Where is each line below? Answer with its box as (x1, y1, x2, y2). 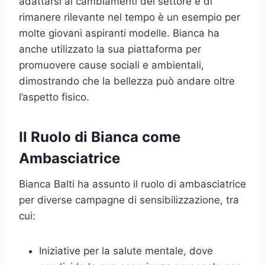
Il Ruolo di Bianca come (19, 128, 180, 146)
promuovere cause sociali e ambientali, (19, 59, 204, 72)
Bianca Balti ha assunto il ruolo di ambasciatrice (19, 178, 246, 190)
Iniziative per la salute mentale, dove (39, 245, 213, 257)
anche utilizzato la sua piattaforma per (19, 43, 201, 56)
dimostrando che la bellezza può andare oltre (19, 75, 235, 88)
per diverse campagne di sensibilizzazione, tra (19, 194, 239, 206)
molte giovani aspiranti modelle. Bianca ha (19, 27, 219, 40)
